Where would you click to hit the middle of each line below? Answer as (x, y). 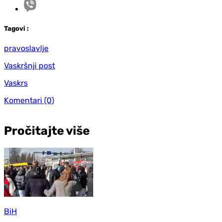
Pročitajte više (47, 131)
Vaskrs (16, 83)
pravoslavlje (26, 48)
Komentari (23, 100)
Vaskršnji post (29, 65)
